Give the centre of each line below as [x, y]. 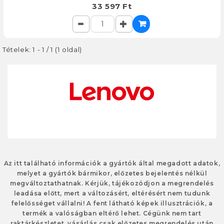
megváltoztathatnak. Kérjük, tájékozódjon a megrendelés [112, 183]
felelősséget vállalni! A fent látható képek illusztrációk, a [112, 203]
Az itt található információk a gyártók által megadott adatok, [112, 163]
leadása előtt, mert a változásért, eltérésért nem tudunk [112, 193]
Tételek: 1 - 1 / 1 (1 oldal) [42, 49]
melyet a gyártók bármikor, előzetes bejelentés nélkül [112, 173]
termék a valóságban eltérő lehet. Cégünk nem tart [112, 213]
